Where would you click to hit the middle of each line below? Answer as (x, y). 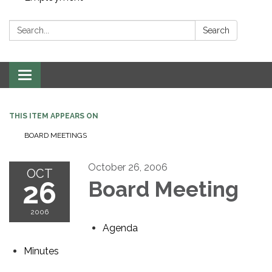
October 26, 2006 (128, 168)
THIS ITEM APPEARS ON (54, 116)
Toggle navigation (65, 76)
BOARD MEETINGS (56, 136)
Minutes (41, 251)
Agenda (120, 228)
